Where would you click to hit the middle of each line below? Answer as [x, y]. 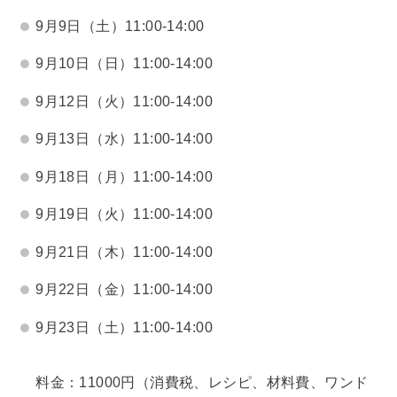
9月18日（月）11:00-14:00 [124, 176]
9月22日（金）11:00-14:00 [124, 289]
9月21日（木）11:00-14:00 [124, 251]
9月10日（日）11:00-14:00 [124, 63]
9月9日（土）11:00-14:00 [120, 25]
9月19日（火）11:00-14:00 [124, 214]
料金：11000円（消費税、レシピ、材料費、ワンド [202, 381]
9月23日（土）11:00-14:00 [124, 327]
